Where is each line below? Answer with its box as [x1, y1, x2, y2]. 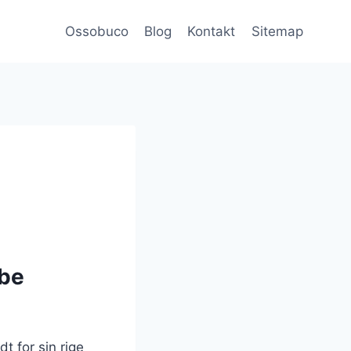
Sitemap [251, 23, 303, 39]
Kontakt [187, 23, 236, 39]
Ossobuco [64, 23, 128, 39]
